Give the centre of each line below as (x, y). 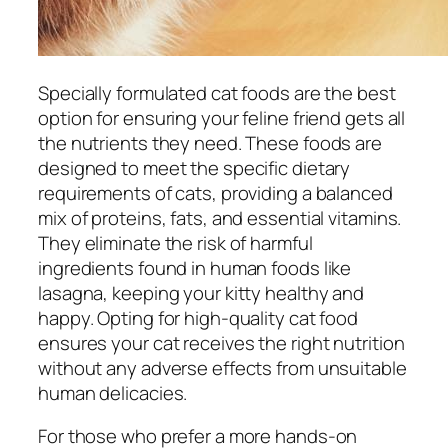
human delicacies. (113, 392)
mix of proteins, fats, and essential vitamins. (220, 217)
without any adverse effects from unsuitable (222, 367)
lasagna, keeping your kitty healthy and (201, 292)
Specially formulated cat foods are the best (217, 92)
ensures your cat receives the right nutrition (221, 342)
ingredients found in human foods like (195, 267)
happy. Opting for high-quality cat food (198, 317)
